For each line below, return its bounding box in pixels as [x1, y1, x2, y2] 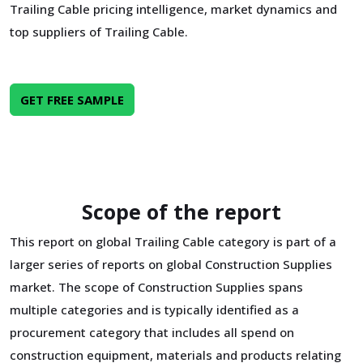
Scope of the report [82, 198, 281, 225]
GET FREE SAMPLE [20, 92, 124, 108]
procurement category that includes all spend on [10, 324, 294, 340]
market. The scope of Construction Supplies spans [10, 279, 303, 295]
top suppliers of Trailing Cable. [10, 23, 188, 40]
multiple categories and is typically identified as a [10, 301, 299, 318]
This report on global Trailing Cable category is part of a [10, 233, 336, 250]
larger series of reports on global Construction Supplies [10, 256, 332, 272]
